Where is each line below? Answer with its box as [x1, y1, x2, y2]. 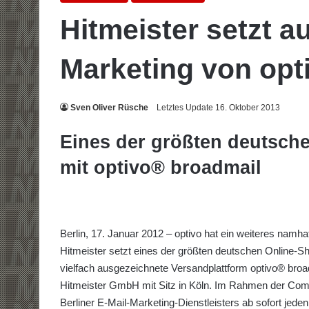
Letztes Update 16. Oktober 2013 [157, 103, 280, 113]
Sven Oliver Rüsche [70, 103, 148, 113]
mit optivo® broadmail [60, 157, 261, 179]
